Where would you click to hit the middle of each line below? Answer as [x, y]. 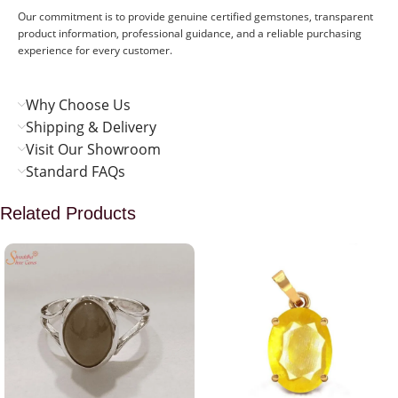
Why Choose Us [78, 104]
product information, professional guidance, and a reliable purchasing [190, 33]
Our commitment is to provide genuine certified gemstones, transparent [195, 16]
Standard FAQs [76, 171]
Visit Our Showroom [93, 149]
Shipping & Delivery [91, 127]
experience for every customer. [95, 50]
